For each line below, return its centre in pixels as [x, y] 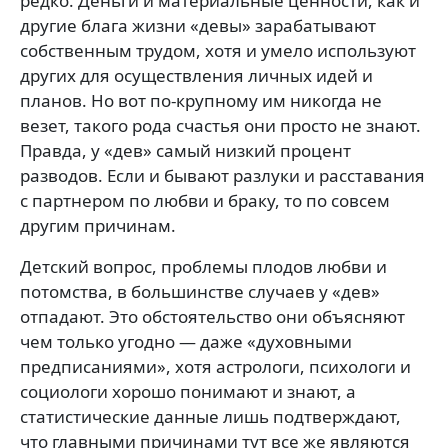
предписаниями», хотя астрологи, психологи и [215, 366]
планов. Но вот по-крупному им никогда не [201, 100]
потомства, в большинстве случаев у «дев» [200, 291]
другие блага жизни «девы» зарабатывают [198, 25]
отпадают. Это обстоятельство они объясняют [212, 316]
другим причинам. [98, 225]
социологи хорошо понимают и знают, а [188, 391]
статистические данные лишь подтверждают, [210, 416]
